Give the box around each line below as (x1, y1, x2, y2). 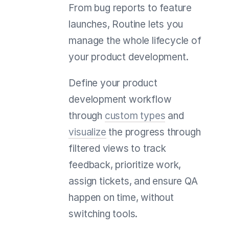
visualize (68, 126, 106, 138)
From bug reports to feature (68, 2, 192, 14)
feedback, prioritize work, (68, 158, 181, 171)
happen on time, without (68, 191, 174, 203)
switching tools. (68, 208, 138, 220)
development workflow (68, 93, 172, 105)
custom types (104, 109, 166, 122)
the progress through (106, 126, 201, 138)
